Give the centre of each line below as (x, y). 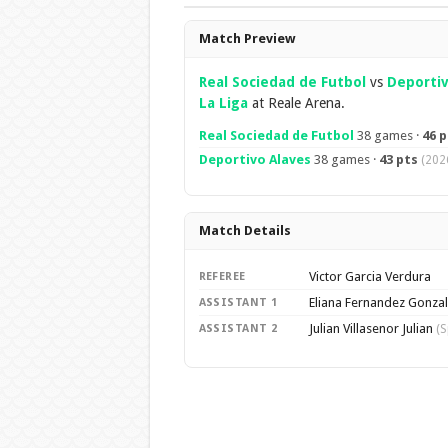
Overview (222, 30)
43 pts (398, 159)
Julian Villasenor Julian (372, 328)
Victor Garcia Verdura (369, 276)
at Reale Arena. (296, 103)
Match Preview (246, 38)
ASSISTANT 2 (238, 328)
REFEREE (222, 276)
